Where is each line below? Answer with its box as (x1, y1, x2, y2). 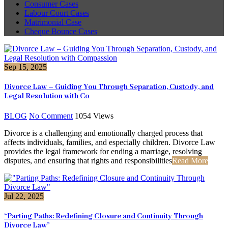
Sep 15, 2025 (4, 62, 47, 71)
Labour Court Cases (24, 8, 89, 17)
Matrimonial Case (24, 17, 81, 26)
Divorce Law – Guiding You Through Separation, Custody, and (4, 82, 214, 92)
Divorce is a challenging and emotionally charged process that (4, 129, 203, 138)
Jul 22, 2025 (4, 192, 44, 201)
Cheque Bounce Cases (24, 26, 97, 36)
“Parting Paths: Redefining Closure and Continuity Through (4, 212, 203, 221)
